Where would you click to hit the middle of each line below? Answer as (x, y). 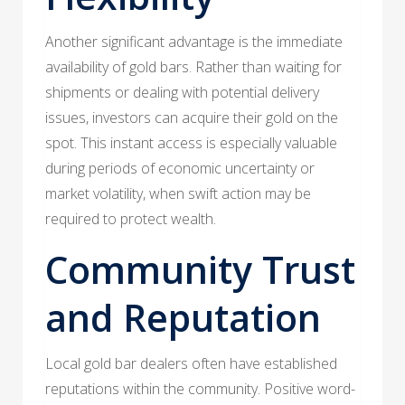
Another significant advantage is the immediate (194, 41)
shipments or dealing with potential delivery (182, 92)
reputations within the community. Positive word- (200, 388)
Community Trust (200, 269)
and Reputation (183, 317)
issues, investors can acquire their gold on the (192, 117)
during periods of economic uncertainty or (180, 168)
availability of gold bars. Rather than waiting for (193, 66)
